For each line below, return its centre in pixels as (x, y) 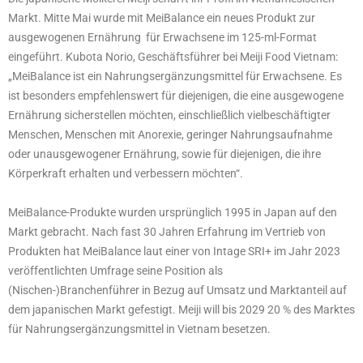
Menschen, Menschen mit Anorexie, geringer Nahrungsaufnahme (170, 134)
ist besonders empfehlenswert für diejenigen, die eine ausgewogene (176, 95)
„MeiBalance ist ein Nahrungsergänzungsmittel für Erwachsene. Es (175, 76)
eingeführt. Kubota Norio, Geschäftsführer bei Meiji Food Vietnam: (173, 56)
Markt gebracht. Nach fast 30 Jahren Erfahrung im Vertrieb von (167, 231)
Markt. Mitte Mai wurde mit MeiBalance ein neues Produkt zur (162, 17)
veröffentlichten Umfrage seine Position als (115, 270)
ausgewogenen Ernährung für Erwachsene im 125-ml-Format (162, 37)
